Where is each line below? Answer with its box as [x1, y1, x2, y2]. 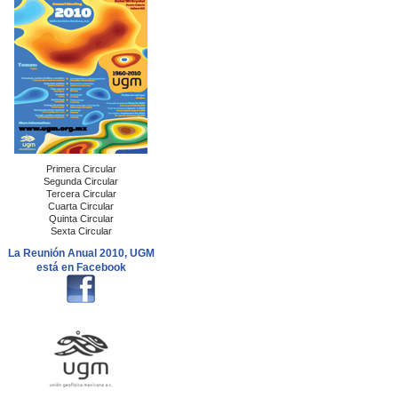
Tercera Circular [45, 188, 116, 199]
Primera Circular [45, 163, 116, 174]
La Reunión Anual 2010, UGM [7, 247, 155, 259]
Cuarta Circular [48, 201, 114, 211]
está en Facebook [36, 261, 126, 274]
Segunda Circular [44, 176, 118, 187]
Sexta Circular [50, 226, 112, 236]
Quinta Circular [48, 213, 114, 224]
